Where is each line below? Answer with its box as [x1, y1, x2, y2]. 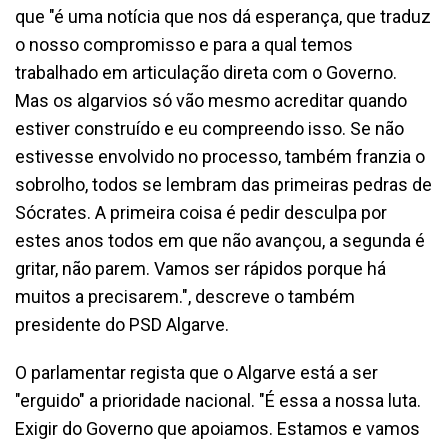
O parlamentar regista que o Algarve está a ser [15, 361, 378, 383]
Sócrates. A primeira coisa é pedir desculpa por [15, 201, 387, 223]
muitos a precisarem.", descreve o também [15, 285, 355, 307]
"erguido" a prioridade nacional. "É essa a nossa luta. [15, 389, 421, 411]
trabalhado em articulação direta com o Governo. [15, 61, 397, 83]
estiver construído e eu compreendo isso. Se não [15, 117, 404, 139]
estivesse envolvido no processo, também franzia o [15, 145, 425, 167]
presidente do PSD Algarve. [15, 313, 233, 335]
